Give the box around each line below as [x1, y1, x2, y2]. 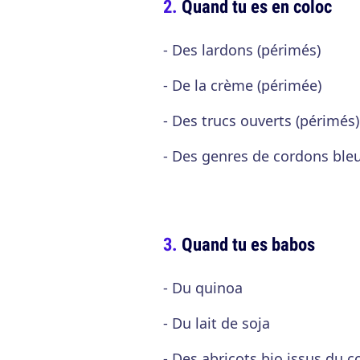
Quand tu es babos [182, 231, 315, 256]
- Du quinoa [163, 278, 243, 297]
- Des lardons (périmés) [163, 40, 321, 59]
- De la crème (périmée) [163, 76, 321, 95]
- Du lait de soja [163, 313, 270, 333]
